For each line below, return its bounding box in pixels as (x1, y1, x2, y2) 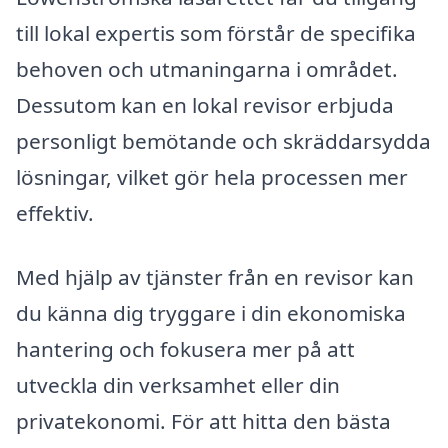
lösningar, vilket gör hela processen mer (16, 163, 408, 192)
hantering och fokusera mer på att (16, 334, 355, 363)
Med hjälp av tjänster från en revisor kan (16, 262, 414, 291)
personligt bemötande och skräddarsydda (16, 127, 431, 156)
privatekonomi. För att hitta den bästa (16, 406, 391, 435)
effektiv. (16, 199, 94, 228)
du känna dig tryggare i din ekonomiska (16, 298, 406, 327)
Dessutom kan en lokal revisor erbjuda (16, 91, 394, 120)
